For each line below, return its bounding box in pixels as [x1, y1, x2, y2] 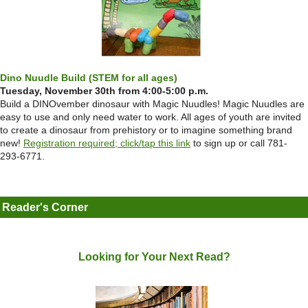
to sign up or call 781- [190, 137, 287, 149]
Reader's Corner [2, 201, 88, 214]
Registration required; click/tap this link [23, 137, 190, 149]
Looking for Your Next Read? [78, 251, 230, 263]
